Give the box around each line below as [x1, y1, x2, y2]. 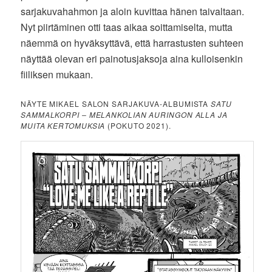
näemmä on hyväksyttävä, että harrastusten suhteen [21, 36, 244, 50]
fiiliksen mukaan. [21, 67, 93, 82]
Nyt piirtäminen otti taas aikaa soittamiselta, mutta [21, 20, 233, 35]
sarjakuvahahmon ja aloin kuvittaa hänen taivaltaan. [21, 4, 245, 19]
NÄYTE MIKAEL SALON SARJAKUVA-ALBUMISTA [21, 98, 211, 109]
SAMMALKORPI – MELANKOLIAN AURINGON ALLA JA [21, 109, 228, 120]
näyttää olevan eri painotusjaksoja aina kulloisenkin [21, 52, 243, 66]
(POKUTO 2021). [105, 120, 171, 131]
